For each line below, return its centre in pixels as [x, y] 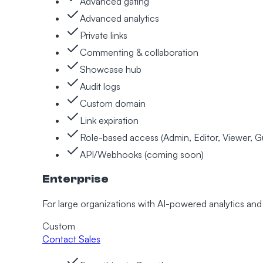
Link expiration [109, 121]
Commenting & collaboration [139, 53]
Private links [104, 36]
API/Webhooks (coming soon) [142, 155]
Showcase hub [111, 70]
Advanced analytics [119, 18]
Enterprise [75, 179]
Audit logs [100, 87]
